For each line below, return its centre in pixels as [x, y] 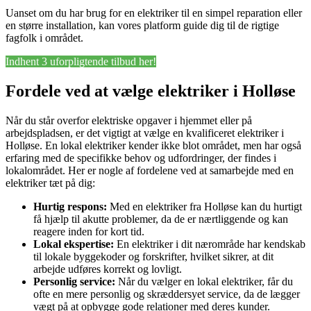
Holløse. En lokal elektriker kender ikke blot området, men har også [153, 146]
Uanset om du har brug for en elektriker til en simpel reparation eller [154, 13]
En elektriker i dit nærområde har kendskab [210, 244]
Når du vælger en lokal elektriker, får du [204, 282]
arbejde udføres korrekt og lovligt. [108, 269]
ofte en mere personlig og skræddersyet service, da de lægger [167, 294]
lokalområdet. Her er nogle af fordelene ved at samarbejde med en [150, 171]
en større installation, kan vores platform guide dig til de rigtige [142, 26]
